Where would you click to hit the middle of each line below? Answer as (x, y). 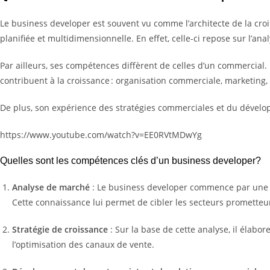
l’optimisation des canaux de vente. (83, 244)
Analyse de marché (51, 187)
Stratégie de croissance (60, 229)
